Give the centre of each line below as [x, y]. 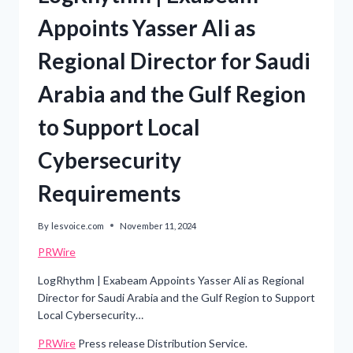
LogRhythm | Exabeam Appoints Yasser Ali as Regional [171, 280]
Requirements [109, 193]
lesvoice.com [78, 225]
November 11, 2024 [158, 225]
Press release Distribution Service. [162, 343]
